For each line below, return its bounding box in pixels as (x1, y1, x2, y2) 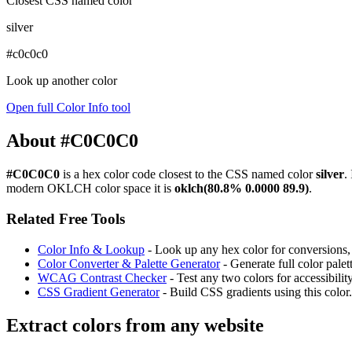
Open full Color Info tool (6, 101, 130, 115)
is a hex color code (60, 167, 159, 181)
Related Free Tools (6, 210, 125, 227)
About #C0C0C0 (6, 130, 138, 152)
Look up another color (6, 74, 117, 88)
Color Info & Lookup (38, 242, 145, 256)
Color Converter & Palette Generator (38, 256, 220, 270)
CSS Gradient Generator (38, 284, 159, 299)
